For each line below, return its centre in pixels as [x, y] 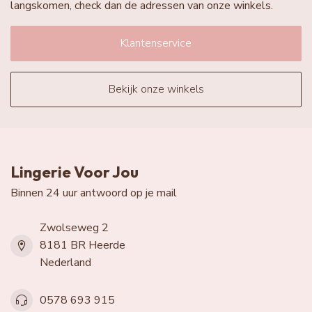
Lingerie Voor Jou [75, 172]
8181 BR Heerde [83, 245]
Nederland [65, 263]
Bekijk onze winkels [156, 89]
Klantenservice [156, 44]
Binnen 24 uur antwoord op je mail [94, 193]
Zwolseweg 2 [74, 228]
